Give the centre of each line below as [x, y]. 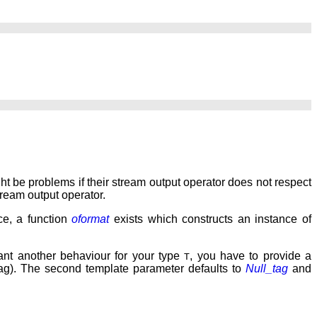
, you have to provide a [250, 256]
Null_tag [267, 269]
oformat [91, 219]
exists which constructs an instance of [211, 219]
